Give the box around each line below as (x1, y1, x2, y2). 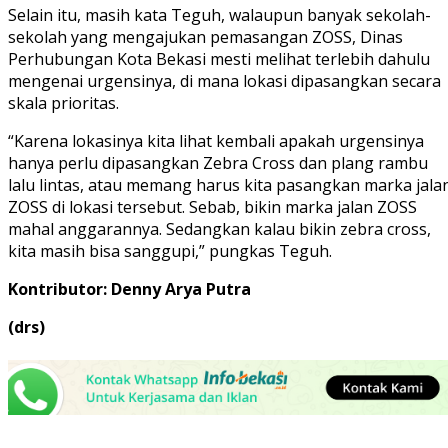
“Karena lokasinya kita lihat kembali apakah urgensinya (8, 129, 424, 152)
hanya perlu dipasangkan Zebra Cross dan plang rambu (8, 151, 428, 174)
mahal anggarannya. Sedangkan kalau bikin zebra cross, (8, 217, 431, 240)
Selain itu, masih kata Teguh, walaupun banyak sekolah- (8, 3, 431, 26)
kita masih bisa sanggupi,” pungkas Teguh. (8, 239, 332, 262)
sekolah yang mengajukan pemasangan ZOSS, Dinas (8, 25, 403, 48)
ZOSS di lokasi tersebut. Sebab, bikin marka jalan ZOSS (8, 195, 417, 218)
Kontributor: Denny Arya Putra (8, 277, 251, 300)
